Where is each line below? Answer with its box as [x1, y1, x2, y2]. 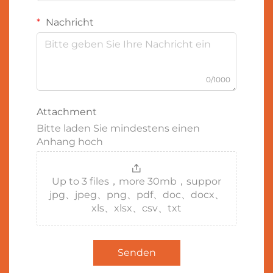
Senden [117, 246, 156, 258]
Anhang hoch [37, 135, 103, 147]
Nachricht [43, 16, 94, 28]
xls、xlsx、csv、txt [91, 202, 182, 214]
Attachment [37, 105, 97, 118]
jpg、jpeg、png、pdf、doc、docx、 [49, 188, 224, 200]
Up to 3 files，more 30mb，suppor [52, 175, 221, 187]
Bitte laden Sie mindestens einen [37, 122, 200, 134]
